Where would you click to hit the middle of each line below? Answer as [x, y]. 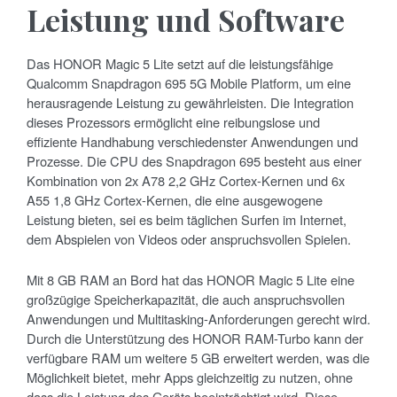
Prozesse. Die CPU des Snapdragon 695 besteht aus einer [194, 161]
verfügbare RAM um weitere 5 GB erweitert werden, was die [198, 358]
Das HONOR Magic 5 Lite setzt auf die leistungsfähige [180, 64]
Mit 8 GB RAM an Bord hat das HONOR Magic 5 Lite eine [191, 280]
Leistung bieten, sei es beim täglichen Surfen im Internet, [187, 220]
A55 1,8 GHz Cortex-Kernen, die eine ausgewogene [175, 200]
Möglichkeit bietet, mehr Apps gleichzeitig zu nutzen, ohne [190, 378]
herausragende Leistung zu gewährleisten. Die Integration [190, 103]
